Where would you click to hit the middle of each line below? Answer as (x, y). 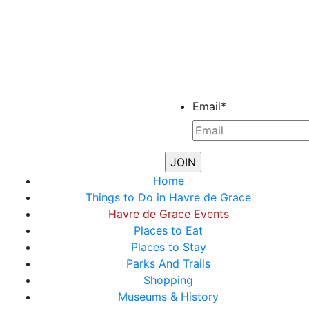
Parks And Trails (168, 264)
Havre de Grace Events (168, 214)
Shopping (168, 280)
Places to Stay (168, 247)
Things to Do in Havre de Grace (168, 198)
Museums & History (168, 297)
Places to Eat (168, 231)
